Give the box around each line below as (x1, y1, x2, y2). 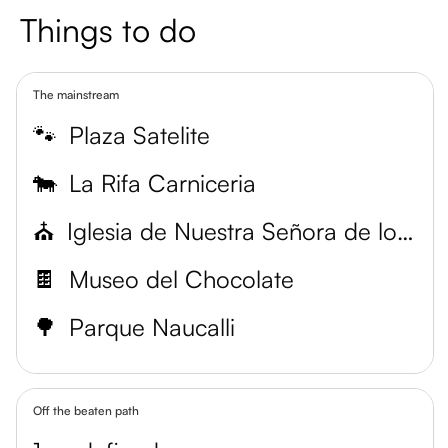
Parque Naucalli (69, 312, 235, 342)
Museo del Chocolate (69, 264, 294, 294)
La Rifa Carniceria (69, 168, 256, 198)
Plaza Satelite (69, 120, 210, 150)
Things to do (20, 10, 196, 50)
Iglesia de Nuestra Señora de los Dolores (397, 216, 414, 246)
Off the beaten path (33, 403, 139, 418)
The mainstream (33, 87, 119, 102)
